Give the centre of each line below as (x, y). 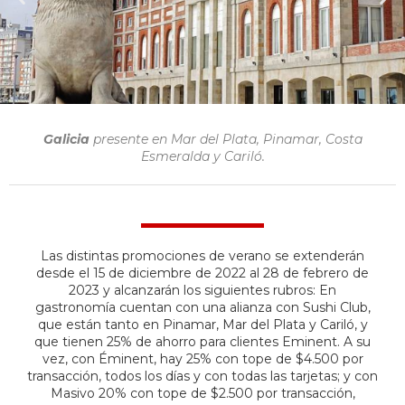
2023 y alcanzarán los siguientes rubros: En (202, 290)
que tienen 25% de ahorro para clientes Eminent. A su (202, 341)
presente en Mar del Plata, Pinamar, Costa (227, 139)
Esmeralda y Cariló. (202, 156)
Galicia (68, 139)
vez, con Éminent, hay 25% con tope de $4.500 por (202, 358)
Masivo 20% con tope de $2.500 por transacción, (202, 393)
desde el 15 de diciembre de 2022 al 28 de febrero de (202, 273)
